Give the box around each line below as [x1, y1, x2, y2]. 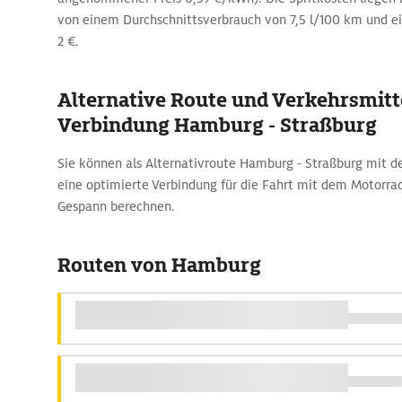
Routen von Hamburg [57, 252, 261, 278]
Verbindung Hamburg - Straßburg [57, 112, 377, 138]
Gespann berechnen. [57, 198, 175, 214]
